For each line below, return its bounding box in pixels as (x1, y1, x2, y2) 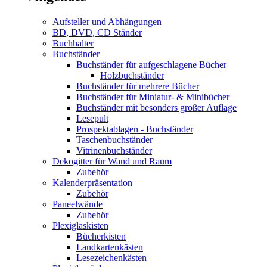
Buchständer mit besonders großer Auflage (76, 102, 237, 113)
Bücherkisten (76, 231, 126, 241)
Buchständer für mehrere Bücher (76, 80, 199, 91)
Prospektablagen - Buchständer (76, 123, 193, 134)
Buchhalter (52, 38, 94, 48)
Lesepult (76, 113, 108, 123)
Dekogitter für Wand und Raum (52, 156, 172, 166)
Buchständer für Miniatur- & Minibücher (76, 91, 229, 102)
